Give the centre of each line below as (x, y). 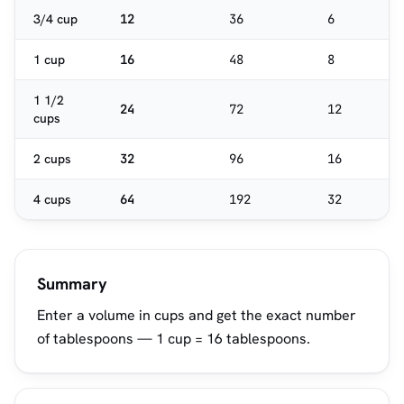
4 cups (52, 199)
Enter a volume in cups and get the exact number (197, 315)
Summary (72, 284)
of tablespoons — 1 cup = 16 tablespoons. (174, 339)
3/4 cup (55, 19)
